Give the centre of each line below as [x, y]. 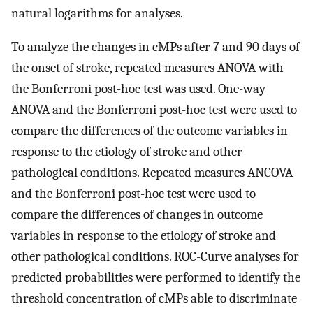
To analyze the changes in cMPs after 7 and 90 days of [155, 47]
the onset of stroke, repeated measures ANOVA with [147, 68]
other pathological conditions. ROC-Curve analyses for [155, 257]
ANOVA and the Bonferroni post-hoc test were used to [154, 110]
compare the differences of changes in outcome [137, 215]
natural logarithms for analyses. [97, 13]
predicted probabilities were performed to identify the [156, 278]
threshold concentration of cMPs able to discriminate [154, 299]
